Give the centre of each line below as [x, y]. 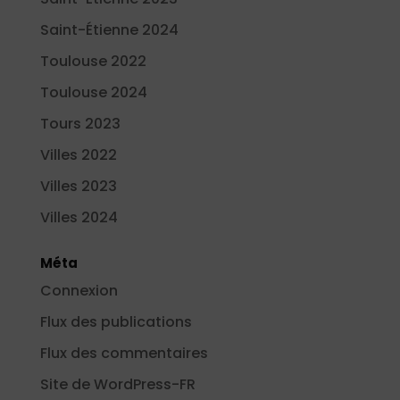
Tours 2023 [80, 124]
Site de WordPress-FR [117, 385]
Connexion [79, 291]
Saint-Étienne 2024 [109, 30]
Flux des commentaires [124, 354]
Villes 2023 [78, 187]
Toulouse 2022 [93, 62]
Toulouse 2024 [93, 93]
